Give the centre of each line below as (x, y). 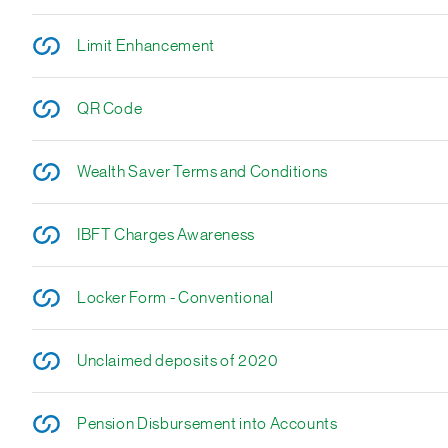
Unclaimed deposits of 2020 (177, 361)
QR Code (109, 109)
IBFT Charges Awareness (166, 235)
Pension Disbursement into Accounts (207, 424)
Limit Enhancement (145, 46)
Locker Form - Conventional (175, 298)
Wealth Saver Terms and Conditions (202, 172)
